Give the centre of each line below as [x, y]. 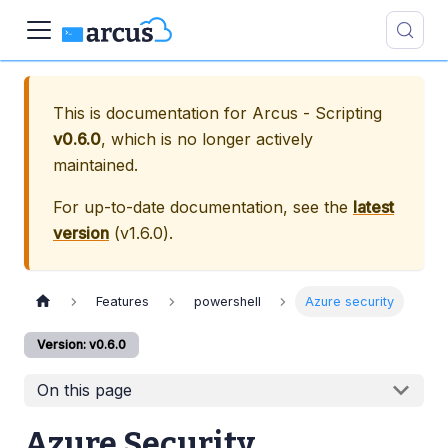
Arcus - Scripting [317, 113]
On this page [84, 390]
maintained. [95, 165]
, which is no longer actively [207, 139]
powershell [227, 302]
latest [373, 207]
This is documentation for [152, 113]
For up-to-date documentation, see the [203, 207]
